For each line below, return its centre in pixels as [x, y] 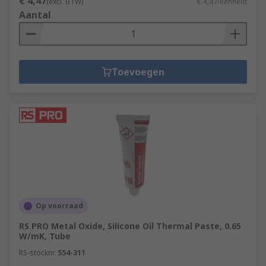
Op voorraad [59, 206]
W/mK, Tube [45, 236]
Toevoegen [138, 72]
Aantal [35, 15]
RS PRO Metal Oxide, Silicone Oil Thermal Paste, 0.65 [130, 226]
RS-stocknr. [37, 253]
